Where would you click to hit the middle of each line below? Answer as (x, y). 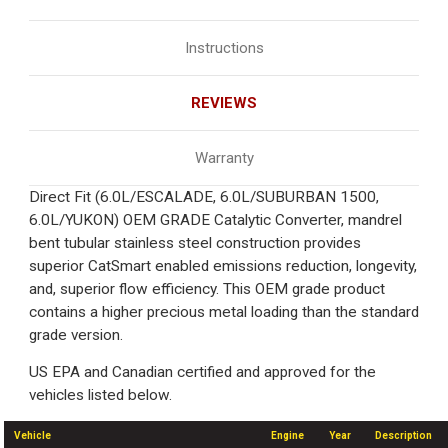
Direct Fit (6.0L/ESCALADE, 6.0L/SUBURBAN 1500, (204, 196)
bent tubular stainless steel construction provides (195, 242)
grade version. (76, 334)
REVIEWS (224, 102)
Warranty (224, 157)
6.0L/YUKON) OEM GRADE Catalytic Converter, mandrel (215, 219)
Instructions (224, 47)
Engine (287, 435)
